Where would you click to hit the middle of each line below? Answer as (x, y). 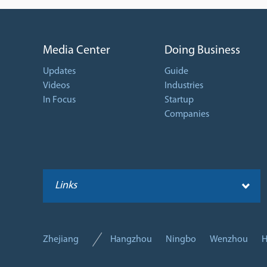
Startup (179, 100)
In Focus (59, 100)
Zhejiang (61, 240)
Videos (56, 86)
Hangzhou (131, 240)
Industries (184, 86)
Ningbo (181, 240)
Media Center (77, 51)
